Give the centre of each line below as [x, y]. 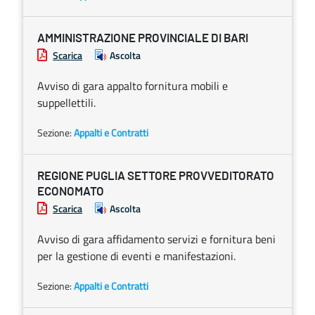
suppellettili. [66, 103]
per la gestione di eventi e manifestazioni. [136, 256]
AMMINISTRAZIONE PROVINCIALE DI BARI [143, 38]
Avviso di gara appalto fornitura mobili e [133, 86]
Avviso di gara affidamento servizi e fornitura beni [156, 239]
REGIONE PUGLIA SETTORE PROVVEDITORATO [156, 176]
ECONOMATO [71, 192]
